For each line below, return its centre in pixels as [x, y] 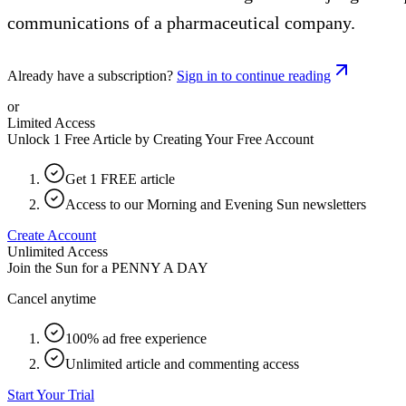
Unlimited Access [58, 251]
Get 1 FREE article [120, 179]
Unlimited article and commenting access [182, 363]
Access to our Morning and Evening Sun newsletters [216, 204]
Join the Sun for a [58, 267]
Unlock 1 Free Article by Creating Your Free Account [160, 139]
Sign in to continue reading [254, 75]
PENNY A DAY [160, 267]
